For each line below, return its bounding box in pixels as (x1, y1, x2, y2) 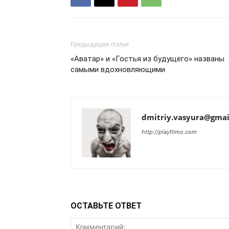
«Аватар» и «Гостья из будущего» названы (71, 54, 224, 63)
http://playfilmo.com (142, 128, 197, 135)
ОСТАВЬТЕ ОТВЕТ (71, 201, 142, 211)
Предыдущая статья (71, 41, 129, 48)
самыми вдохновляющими (71, 65, 165, 74)
